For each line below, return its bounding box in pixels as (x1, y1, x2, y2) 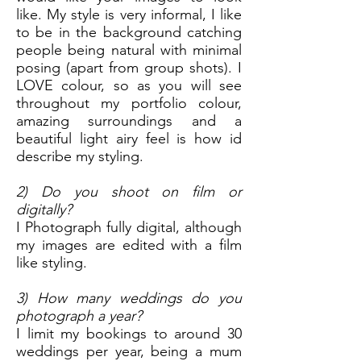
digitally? (16, 201, 72, 218)
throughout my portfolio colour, (16, 94, 242, 112)
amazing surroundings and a (16, 112, 242, 130)
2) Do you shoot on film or (16, 183, 242, 201)
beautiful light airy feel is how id (16, 130, 242, 147)
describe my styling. (16, 147, 147, 165)
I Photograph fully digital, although (16, 218, 242, 236)
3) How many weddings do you (16, 289, 242, 307)
